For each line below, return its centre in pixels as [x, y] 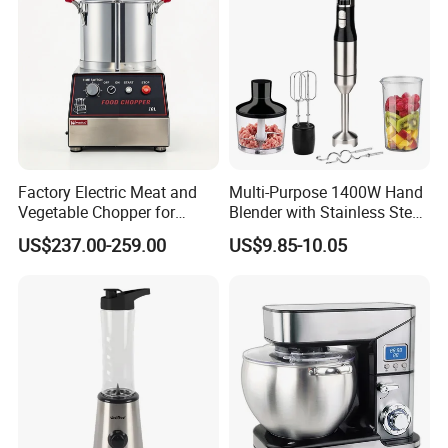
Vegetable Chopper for [97, 211]
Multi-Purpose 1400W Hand [325, 191]
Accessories [270, 231]
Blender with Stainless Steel [326, 211]
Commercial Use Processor [113, 231]
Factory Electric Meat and [108, 191]
